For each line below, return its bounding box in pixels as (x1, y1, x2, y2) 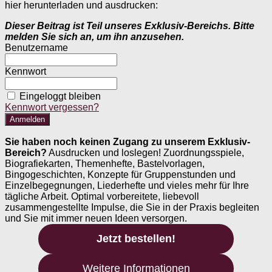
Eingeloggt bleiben (19, 90, 101, 101)
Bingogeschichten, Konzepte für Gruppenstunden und (5, 169, 236, 180)
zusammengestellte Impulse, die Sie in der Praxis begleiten (5, 202, 259, 212)
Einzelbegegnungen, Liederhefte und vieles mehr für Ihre (5, 180, 249, 191)
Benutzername (5, 42, 68, 53)
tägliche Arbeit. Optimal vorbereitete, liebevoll (5, 191, 199, 202)
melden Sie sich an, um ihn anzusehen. (5, 31, 184, 42)
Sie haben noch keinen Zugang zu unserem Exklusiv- (5, 136, 250, 147)
